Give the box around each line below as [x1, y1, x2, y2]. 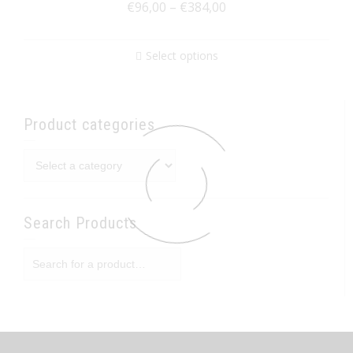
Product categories [24, 115, 155, 134]
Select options [145, 48, 218, 63]
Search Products [24, 214, 137, 232]
